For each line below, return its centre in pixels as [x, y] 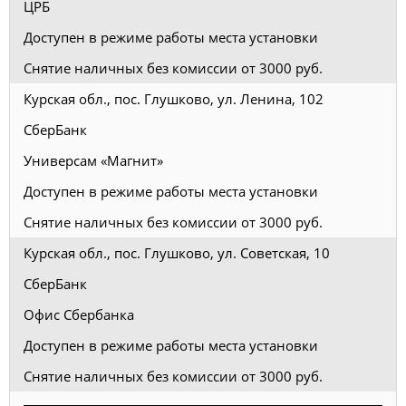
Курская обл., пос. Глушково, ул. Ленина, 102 [174, 98]
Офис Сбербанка [79, 314]
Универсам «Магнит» [93, 160]
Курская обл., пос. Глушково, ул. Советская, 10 [177, 252]
